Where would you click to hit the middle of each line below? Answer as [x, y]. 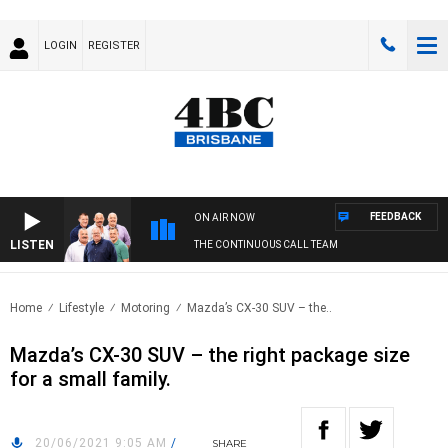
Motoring [145, 308]
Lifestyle [81, 308]
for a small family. [90, 379]
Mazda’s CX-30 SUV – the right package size [210, 355]
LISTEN [32, 245]
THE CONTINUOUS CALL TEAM [266, 245]
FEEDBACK [395, 217]
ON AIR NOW [224, 218]
